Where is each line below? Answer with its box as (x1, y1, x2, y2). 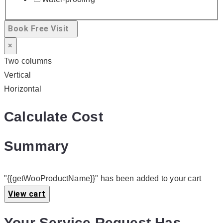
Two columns (4, 57, 52, 66)
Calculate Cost (4, 109, 103, 124)
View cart (8, 189, 46, 199)
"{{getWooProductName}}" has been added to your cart (4, 174, 202, 183)
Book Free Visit (8, 24, 74, 34)
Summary (4, 138, 69, 154)
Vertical (4, 71, 31, 80)
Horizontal (4, 85, 41, 94)
